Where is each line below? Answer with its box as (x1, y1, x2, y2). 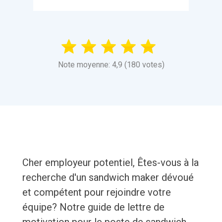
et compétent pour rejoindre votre (22, 186, 171, 199)
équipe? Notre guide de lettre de (22, 201, 165, 214)
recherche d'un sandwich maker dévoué (22, 171, 194, 184)
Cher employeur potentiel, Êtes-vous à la (22, 157, 199, 169)
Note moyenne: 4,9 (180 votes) (57, 60, 165, 70)
